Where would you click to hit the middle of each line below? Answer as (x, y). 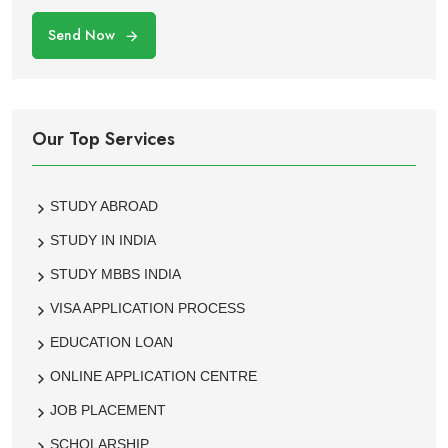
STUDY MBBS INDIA (115, 274)
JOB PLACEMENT (108, 410)
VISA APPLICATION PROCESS (147, 308)
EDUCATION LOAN (111, 342)
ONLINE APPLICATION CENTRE (153, 376)
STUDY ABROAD (104, 206)
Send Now (81, 35)
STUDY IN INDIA (103, 240)
